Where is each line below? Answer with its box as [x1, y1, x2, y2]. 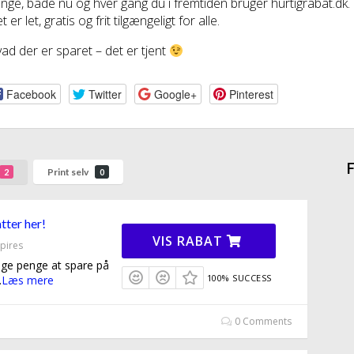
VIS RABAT [153, 232, 228, 250]
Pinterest [228, 85, 273, 102]
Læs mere [2, 273, 54, 288]
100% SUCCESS [206, 272, 272, 284]
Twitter [88, 85, 122, 102]
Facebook [6, 85, 56, 102]
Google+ [153, 85, 197, 102]
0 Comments [232, 314, 292, 329]
